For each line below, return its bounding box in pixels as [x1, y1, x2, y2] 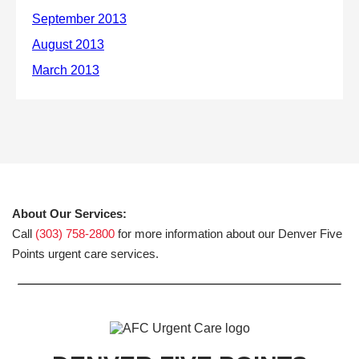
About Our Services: [12, 206, 127, 220]
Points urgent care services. [12, 246, 159, 260]
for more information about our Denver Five [115, 226, 342, 240]
